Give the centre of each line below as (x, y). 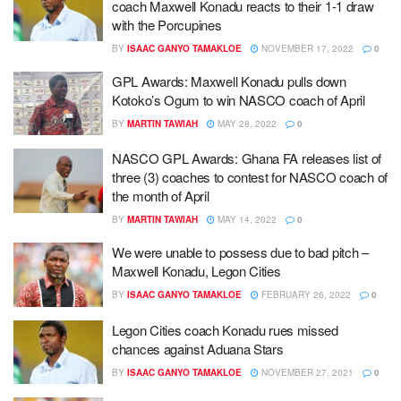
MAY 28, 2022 (246, 123)
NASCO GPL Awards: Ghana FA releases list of (247, 158)
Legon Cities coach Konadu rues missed (225, 329)
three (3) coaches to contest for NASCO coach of (250, 177)
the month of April (161, 196)
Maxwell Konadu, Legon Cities (196, 271)
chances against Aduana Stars (198, 348)
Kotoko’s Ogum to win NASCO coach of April (239, 99)
